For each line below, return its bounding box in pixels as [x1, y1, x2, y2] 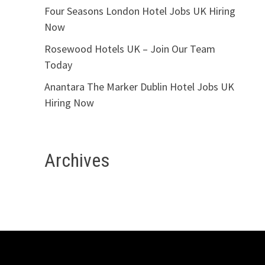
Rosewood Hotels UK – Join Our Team [44, 41, 215, 56]
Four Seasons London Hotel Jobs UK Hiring [44, 4, 235, 18]
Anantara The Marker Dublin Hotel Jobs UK [44, 79, 234, 93]
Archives [44, 148, 109, 172]
